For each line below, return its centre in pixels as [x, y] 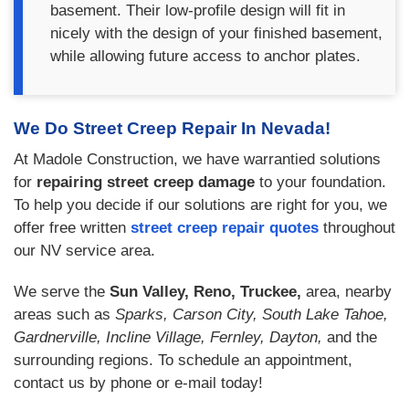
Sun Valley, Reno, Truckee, [208, 292]
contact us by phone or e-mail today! [138, 383]
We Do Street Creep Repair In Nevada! [172, 128]
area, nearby [349, 292]
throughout [357, 228]
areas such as [64, 315]
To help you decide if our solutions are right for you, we [200, 205]
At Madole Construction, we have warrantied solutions [197, 159]
